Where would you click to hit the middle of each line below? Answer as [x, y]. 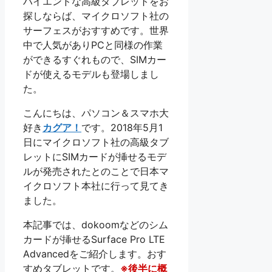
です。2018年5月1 [122, 127]
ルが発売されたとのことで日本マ [96, 171]
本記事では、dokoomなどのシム [96, 224]
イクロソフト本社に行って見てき [96, 185]
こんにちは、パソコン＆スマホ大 [96, 113]
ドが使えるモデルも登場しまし [91, 74]
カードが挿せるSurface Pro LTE [94, 239]
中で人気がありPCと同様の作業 [93, 45]
